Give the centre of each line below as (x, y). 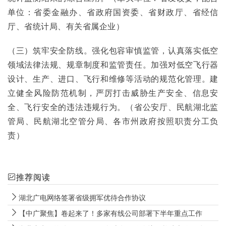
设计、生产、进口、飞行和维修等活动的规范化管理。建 (113, 78)
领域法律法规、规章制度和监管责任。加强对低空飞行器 (113, 64)
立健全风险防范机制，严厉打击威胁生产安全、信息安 (113, 93)
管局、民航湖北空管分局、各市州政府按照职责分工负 (113, 121)
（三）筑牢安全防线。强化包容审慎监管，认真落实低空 (113, 50)
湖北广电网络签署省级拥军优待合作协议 (82, 197)
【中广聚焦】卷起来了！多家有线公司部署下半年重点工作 (110, 213)
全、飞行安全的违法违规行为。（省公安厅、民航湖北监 (113, 107)
